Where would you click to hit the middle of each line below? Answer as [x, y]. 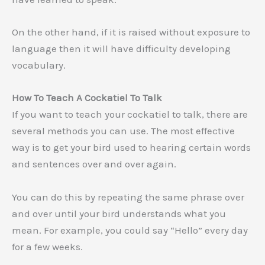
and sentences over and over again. [94, 164]
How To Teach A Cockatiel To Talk [87, 98]
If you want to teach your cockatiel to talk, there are [130, 114]
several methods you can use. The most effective [123, 131]
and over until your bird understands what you [119, 213]
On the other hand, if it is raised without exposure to [131, 32]
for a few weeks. [47, 246]
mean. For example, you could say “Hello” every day [130, 230]
